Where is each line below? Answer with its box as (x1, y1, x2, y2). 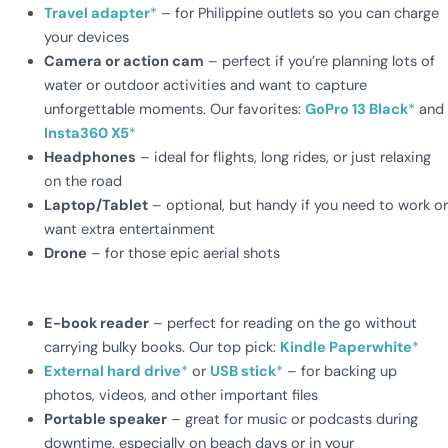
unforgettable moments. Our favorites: (43, 100, 305, 120)
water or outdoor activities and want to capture (43, 76, 367, 96)
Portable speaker (43, 410, 167, 430)
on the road (43, 172, 122, 192)
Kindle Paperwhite (279, 338, 412, 358)
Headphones (43, 148, 136, 168)
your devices (43, 28, 129, 48)
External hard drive (43, 362, 181, 382)
